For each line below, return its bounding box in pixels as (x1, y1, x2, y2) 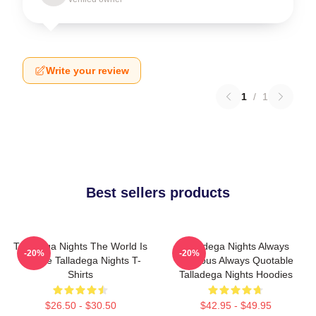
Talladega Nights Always (182, 241, 289, 252)
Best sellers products (86, 185, 230, 200)
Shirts (68, 269, 93, 280)
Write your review (46, 65, 129, 76)
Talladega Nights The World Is (13, 241, 147, 252)
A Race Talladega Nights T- (20, 255, 141, 266)
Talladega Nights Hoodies (178, 269, 293, 280)
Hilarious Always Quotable (178, 255, 293, 266)
